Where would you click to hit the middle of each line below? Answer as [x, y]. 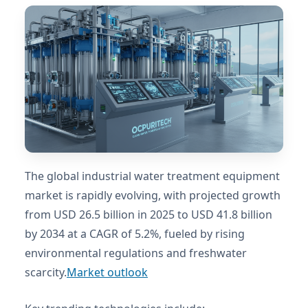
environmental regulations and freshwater [136, 253]
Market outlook [107, 273]
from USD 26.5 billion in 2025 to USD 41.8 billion [148, 215]
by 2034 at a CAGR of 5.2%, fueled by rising [135, 234]
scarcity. [46, 273]
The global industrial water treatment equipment [152, 176]
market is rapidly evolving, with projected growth [153, 196]
